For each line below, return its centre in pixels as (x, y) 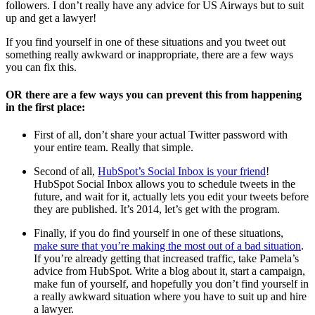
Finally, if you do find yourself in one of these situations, (159, 233)
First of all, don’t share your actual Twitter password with (161, 135)
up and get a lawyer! (51, 18)
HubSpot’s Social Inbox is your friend (182, 172)
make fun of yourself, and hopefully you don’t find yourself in (171, 284)
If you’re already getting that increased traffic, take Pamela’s (166, 259)
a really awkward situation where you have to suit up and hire (170, 297)
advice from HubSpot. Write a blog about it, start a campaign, (169, 271)
